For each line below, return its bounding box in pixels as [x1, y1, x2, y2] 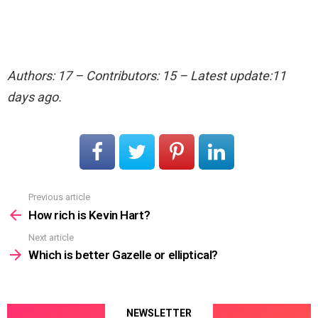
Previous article [28, 192, 90, 203]
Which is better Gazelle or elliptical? [28, 248, 218, 263]
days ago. [7, 89, 62, 105]
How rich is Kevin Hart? [28, 207, 150, 222]
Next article [28, 231, 74, 243]
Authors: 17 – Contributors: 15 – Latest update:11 [7, 68, 286, 84]
